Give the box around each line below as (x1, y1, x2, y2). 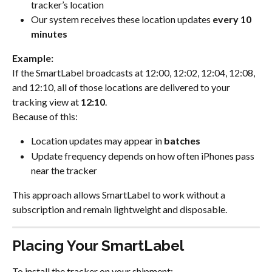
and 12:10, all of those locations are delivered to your (12, 81, 232, 93)
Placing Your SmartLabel (12, 236, 184, 254)
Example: (12, 52, 53, 64)
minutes (31, 27, 67, 39)
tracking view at (12, 95, 81, 107)
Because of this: (12, 110, 78, 122)
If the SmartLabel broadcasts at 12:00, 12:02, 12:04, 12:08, (12, 66, 257, 78)
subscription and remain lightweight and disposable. (12, 203, 227, 215)
